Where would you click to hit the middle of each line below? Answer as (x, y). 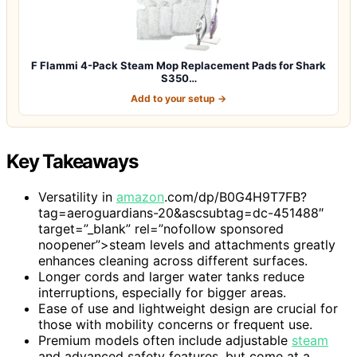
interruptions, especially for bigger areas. (162, 292)
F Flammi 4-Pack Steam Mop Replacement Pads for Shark (178, 65)
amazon (140, 196)
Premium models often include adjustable (165, 340)
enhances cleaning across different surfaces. (173, 260)
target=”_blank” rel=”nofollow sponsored (161, 228)
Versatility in (77, 196)
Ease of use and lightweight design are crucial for (188, 308)
